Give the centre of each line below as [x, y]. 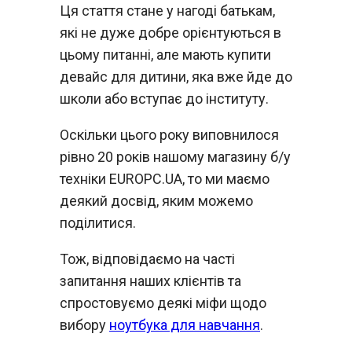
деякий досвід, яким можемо [156, 201]
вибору [84, 325]
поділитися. [98, 223]
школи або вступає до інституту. [164, 99]
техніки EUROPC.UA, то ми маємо [165, 179]
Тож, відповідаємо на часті [147, 259]
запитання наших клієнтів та [150, 281]
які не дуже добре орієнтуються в [170, 33]
